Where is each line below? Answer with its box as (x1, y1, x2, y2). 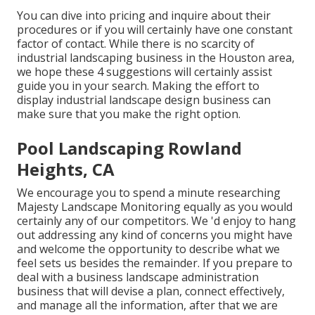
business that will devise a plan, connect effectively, (17, 283, 285, 299)
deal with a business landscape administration (17, 269, 259, 285)
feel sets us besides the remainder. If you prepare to (17, 255, 292, 271)
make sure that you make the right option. (17, 105, 240, 122)
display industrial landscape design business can (17, 91, 271, 108)
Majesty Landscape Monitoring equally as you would (17, 198, 292, 214)
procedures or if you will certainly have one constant (17, 21, 292, 37)
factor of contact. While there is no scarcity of (17, 35, 255, 51)
